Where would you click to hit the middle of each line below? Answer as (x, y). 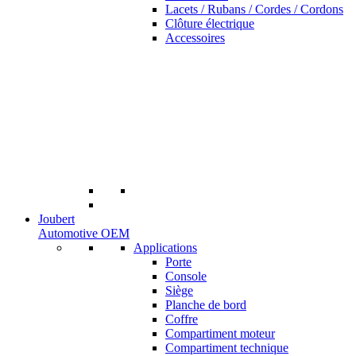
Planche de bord (206, 305)
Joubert (56, 219)
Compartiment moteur (220, 333)
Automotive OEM (84, 233)
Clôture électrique (210, 23)
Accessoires (195, 38)
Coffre (182, 319)
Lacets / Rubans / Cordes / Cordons (254, 9)
